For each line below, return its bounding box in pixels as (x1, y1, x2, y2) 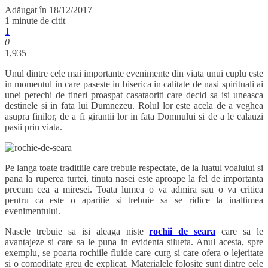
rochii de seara (149, 226, 216, 237)
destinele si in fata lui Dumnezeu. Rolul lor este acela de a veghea (5, 100, 263, 111)
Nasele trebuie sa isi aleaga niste (5, 226, 150, 237)
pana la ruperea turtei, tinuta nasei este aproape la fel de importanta (5, 173, 263, 184)
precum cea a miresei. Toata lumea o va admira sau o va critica (5, 184, 263, 195)
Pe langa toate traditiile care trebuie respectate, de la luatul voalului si (5, 163, 263, 173)
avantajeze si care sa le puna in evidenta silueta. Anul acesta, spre (5, 237, 263, 248)
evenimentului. (5, 206, 60, 217)
